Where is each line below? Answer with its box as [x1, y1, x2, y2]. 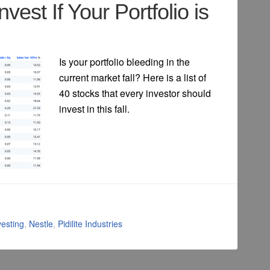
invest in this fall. [59, 102, 130, 116]
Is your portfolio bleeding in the [59, 55, 190, 69]
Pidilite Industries [58, 218, 122, 230]
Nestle [29, 218, 53, 230]
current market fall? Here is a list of [59, 71, 206, 85]
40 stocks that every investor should [59, 86, 211, 101]
